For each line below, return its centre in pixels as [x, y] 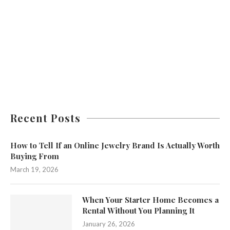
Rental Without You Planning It [138, 210]
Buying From [35, 156]
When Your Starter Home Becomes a [150, 199]
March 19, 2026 [34, 169]
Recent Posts [45, 118]
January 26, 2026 [109, 224]
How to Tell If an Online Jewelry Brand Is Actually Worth [115, 145]
